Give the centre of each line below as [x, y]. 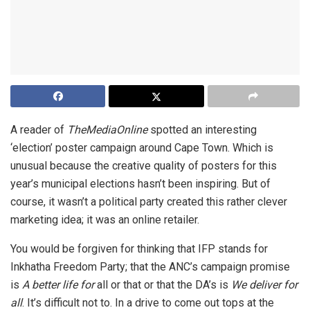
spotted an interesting [202, 130]
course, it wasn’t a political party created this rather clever [149, 202]
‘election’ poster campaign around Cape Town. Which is [142, 148]
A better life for [60, 285]
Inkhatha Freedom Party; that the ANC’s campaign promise [150, 267]
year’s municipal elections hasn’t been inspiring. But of [140, 184]
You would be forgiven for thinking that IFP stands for [139, 249]
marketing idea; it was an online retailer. [105, 220]
